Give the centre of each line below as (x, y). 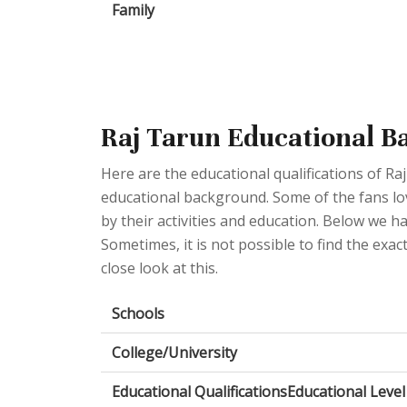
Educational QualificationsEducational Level (258, 391)
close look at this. (159, 268)
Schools (138, 313)
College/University (174, 352)
